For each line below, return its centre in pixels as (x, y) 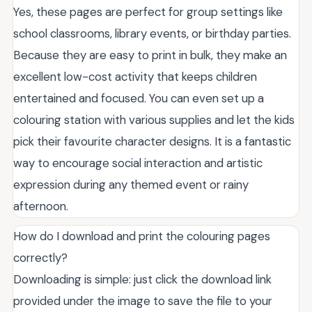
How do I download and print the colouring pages (142, 236)
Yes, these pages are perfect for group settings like (148, 12)
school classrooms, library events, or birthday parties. (152, 34)
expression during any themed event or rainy (131, 185)
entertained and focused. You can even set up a (139, 99)
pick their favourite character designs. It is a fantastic (152, 142)
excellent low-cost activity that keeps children (135, 77)
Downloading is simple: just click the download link (142, 280)
